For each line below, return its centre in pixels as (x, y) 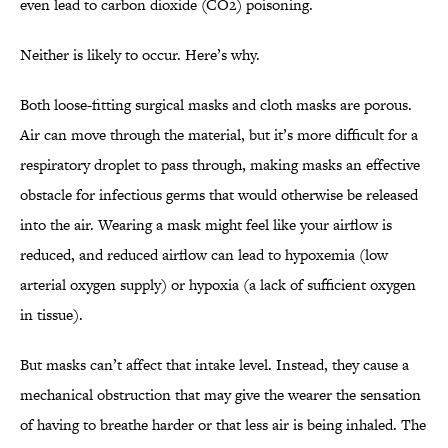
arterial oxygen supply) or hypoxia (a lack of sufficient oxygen (218, 285)
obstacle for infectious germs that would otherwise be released (219, 195)
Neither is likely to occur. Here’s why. (140, 55)
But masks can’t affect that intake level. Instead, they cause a (214, 365)
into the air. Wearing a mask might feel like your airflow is (206, 225)
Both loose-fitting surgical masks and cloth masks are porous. (216, 105)
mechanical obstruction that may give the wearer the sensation (220, 395)
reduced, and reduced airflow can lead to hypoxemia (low (204, 255)
